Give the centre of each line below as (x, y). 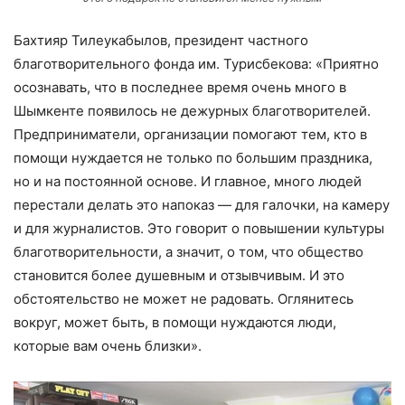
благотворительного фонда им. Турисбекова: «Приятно (196, 63)
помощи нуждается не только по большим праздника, (193, 157)
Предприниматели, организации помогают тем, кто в (190, 134)
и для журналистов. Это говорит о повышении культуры (199, 228)
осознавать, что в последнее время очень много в (180, 87)
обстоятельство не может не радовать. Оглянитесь (184, 298)
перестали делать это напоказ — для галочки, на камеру (202, 204)
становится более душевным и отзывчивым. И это (179, 275)
